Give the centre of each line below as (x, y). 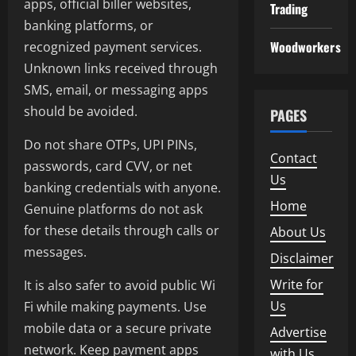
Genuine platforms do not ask (113, 209)
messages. (55, 252)
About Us (298, 232)
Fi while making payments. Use (115, 307)
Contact (293, 158)
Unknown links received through (121, 69)
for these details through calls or (122, 231)
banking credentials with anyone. (122, 188)
